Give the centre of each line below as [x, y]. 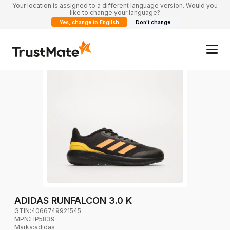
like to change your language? [115, 13]
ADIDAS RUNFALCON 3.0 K [73, 200]
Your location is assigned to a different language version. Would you [115, 5]
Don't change [153, 22]
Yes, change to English [89, 22]
